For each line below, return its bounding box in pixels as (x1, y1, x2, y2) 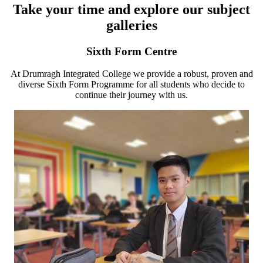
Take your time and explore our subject (13, 1, 250, 17)
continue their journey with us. (75, 90, 188, 100)
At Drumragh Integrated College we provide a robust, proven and (10, 69, 253, 79)
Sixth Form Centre (86, 45, 177, 58)
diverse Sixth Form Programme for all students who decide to (18, 79, 245, 90)
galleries (106, 17, 157, 33)
